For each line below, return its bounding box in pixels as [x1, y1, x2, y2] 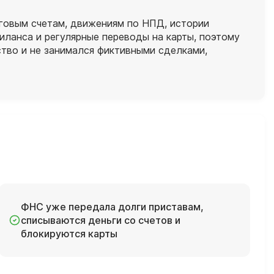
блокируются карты [20, 227, 117, 240]
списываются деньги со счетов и [20, 213, 180, 226]
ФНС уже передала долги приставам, [20, 200, 204, 213]
